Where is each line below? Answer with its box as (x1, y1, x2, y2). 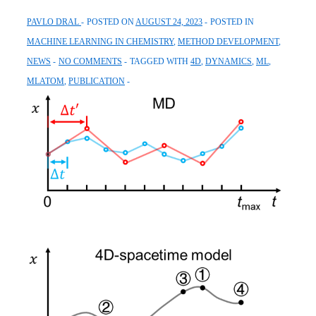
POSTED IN (210, 16, 254, 27)
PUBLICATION (68, 75, 125, 86)
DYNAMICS (205, 56, 252, 66)
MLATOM (27, 75, 64, 86)
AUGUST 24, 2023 (135, 16, 202, 27)
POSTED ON (87, 16, 135, 27)
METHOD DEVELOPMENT (178, 36, 279, 47)
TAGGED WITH (130, 56, 190, 66)
